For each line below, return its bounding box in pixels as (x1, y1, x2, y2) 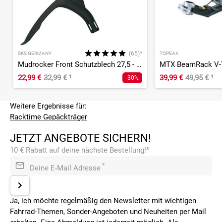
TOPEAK (159, 50, 178, 56)
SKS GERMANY (18, 50, 52, 56)
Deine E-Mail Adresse (30, 163, 101, 172)
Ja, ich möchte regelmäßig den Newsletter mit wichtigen (10, 196, 196, 205)
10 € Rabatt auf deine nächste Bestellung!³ (10, 145, 149, 155)
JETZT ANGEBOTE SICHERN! (10, 131, 151, 144)
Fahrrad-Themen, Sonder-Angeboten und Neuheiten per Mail (10, 207, 206, 216)
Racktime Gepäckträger (10, 112, 87, 121)
